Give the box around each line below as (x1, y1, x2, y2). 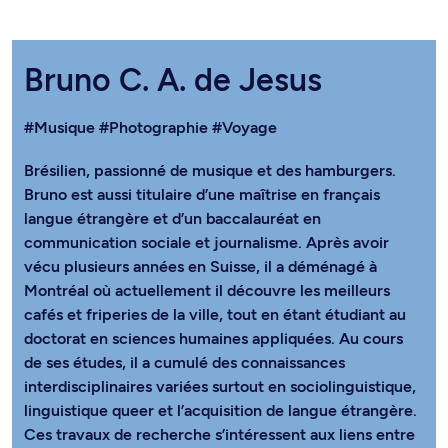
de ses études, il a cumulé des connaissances (24, 353, 345, 372)
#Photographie (99, 118, 212, 137)
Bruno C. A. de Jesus (24, 61, 322, 99)
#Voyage (212, 118, 277, 137)
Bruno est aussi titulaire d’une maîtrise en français (24, 185, 380, 204)
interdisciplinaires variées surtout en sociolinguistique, (24, 377, 416, 396)
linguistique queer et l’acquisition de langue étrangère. (24, 401, 417, 420)
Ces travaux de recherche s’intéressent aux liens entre (24, 425, 415, 444)
